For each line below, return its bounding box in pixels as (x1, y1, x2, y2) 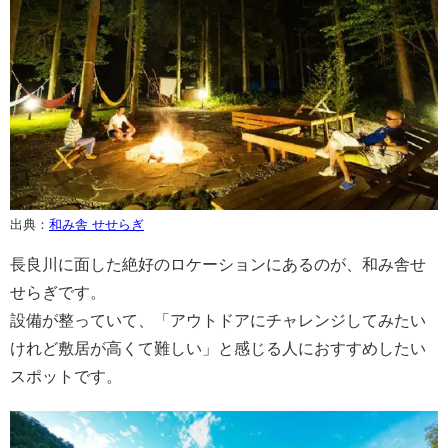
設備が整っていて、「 (10, 311, 170, 329)
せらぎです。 (10, 283, 106, 301)
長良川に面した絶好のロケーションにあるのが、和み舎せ (10, 255, 426, 273)
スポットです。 (10, 367, 122, 385)
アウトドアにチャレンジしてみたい (170, 311, 426, 329)
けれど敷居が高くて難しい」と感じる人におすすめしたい (10, 339, 426, 357)
